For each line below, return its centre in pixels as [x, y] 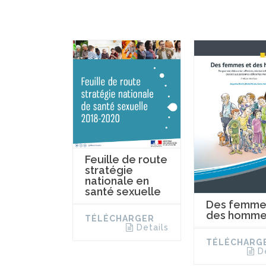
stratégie [109, 170]
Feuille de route [126, 160]
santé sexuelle [123, 192]
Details [153, 228]
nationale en [117, 181]
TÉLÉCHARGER [120, 219]
